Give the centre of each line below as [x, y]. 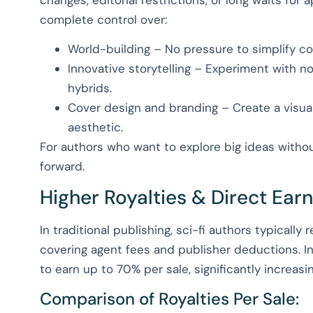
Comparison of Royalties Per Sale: [169, 298]
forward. [62, 166]
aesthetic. [95, 127]
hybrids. [90, 88]
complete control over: [103, 19]
